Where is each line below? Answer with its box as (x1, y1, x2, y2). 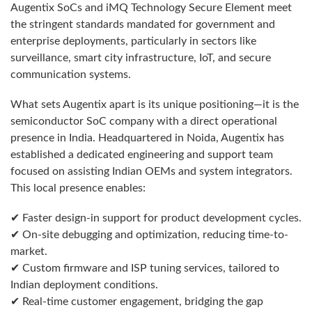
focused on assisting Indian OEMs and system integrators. (10, 165, 292, 177)
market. (10, 245, 47, 257)
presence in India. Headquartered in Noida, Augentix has (10, 132, 284, 143)
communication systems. (10, 68, 131, 80)
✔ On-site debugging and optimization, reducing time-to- (10, 228, 288, 240)
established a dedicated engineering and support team (10, 148, 273, 160)
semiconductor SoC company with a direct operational (10, 115, 277, 127)
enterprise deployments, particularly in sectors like (10, 35, 256, 47)
